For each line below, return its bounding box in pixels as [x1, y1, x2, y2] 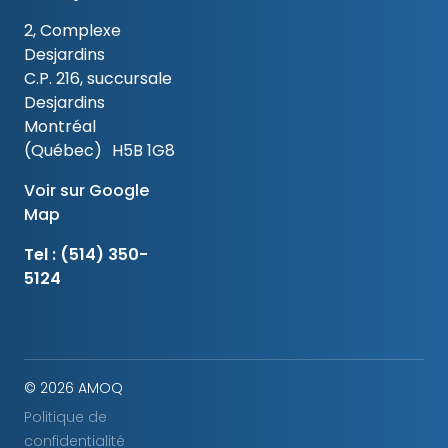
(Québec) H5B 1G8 [24, 139, 175, 162]
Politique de [24, 406, 107, 427]
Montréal [24, 115, 96, 138]
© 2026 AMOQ [24, 378, 123, 398]
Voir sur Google [24, 179, 149, 202]
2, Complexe [24, 19, 121, 42]
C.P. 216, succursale [24, 67, 172, 90]
